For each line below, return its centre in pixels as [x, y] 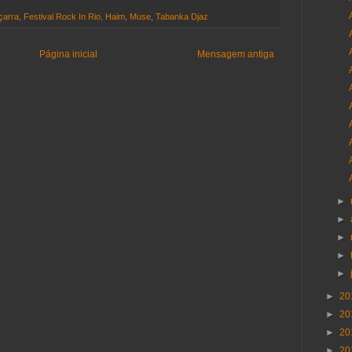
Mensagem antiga [236, 55]
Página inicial [68, 55]
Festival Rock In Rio [62, 17]
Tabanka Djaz [182, 17]
